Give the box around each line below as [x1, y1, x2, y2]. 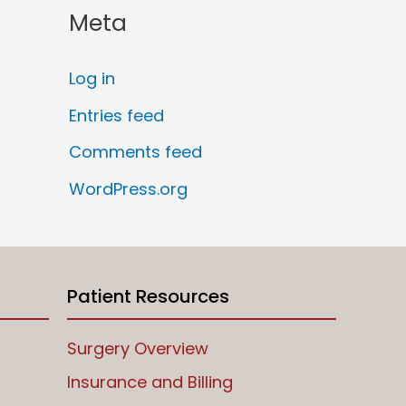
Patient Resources [66, 283, 229, 309]
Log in [69, 67, 115, 91]
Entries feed [69, 103, 164, 127]
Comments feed [69, 140, 202, 164]
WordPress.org [69, 177, 188, 200]
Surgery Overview [66, 336, 208, 360]
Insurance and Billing [66, 370, 233, 393]
